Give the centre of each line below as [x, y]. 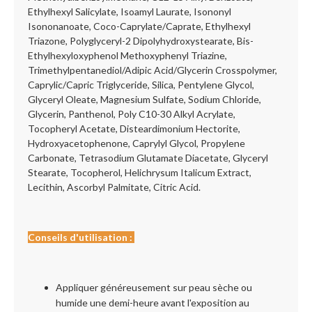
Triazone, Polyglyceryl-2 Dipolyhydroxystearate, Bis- [141, 41]
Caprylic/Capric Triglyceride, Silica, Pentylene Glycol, [141, 85]
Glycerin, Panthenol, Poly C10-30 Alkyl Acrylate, [132, 114]
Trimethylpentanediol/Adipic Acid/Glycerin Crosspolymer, [153, 70]
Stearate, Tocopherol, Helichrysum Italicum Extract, [140, 172]
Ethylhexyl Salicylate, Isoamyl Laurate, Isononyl [130, 11]
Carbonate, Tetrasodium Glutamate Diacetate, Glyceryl [148, 158]
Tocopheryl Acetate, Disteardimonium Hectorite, [134, 128]
